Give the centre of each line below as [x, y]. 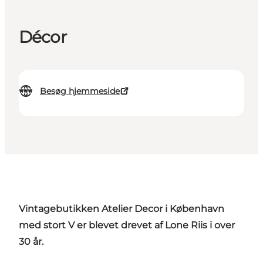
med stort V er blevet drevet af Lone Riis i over [127, 225]
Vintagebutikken [59, 209]
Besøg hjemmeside [80, 91]
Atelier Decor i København [162, 209]
